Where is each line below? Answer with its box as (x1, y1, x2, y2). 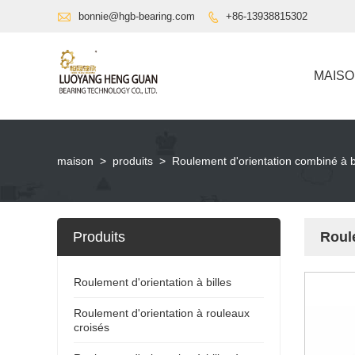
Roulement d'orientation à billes (74, 275, 231, 288)
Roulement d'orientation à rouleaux (74, 306, 250, 319)
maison (57, 154, 94, 167)
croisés (74, 320, 109, 334)
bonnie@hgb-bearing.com (78, 10, 195, 22)
